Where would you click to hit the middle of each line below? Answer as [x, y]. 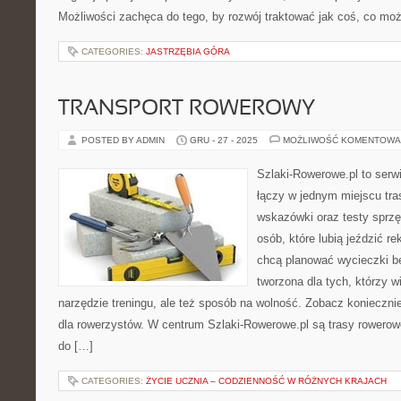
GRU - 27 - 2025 [224, 140]
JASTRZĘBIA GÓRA [188, 51]
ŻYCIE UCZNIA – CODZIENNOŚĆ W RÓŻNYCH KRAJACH [266, 381]
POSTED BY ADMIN [124, 140]
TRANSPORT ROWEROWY [187, 109]
